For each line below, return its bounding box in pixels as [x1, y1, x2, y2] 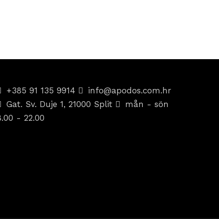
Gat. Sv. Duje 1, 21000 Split [6, 99, 116, 109]
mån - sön [125, 99, 169, 109]
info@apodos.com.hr [88, 86, 172, 96]
